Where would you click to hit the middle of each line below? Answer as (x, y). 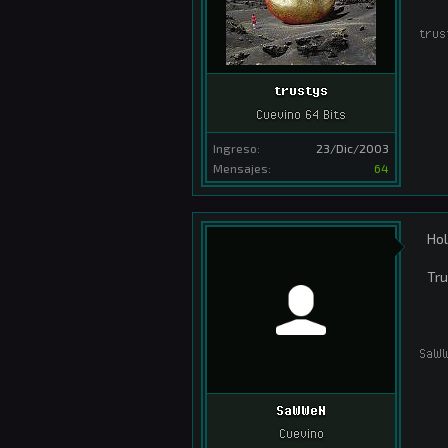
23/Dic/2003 (352, 147)
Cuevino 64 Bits (301, 113)
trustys (301, 90)
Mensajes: (242, 167)
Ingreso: (236, 147)
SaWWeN (301, 409)
